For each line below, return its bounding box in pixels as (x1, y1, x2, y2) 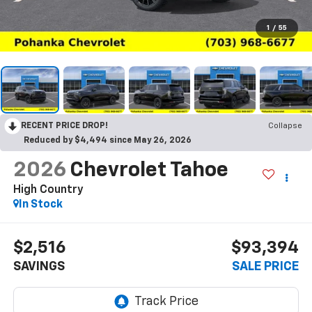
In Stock (18, 198, 63, 210)
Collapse (268, 121, 302, 130)
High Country (13, 184, 84, 196)
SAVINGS (13, 260, 65, 274)
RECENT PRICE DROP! (21, 121, 108, 130)
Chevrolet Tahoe (69, 159, 228, 181)
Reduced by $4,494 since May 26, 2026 (24, 136, 192, 145)
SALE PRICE (232, 260, 299, 274)
